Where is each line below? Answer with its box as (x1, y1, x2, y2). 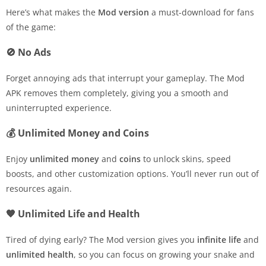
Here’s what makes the (6, 7, 98, 18)
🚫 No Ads (6, 46, 51, 59)
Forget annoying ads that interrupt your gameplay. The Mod (6, 72, 245, 84)
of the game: (6, 21, 56, 33)
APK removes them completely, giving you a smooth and (6, 87, 229, 99)
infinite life (197, 234, 241, 246)
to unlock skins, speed (141, 153, 231, 165)
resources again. (6, 183, 72, 195)
